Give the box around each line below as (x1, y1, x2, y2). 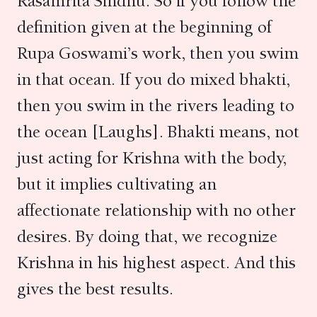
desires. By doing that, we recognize (17, 226, 277, 247)
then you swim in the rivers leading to (17, 95, 294, 116)
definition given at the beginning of (17, 16, 272, 38)
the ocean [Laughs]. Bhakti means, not (17, 121, 299, 142)
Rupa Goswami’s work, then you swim (17, 42, 299, 64)
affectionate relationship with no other (17, 200, 296, 221)
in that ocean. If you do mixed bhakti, (17, 69, 290, 90)
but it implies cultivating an (17, 173, 217, 195)
